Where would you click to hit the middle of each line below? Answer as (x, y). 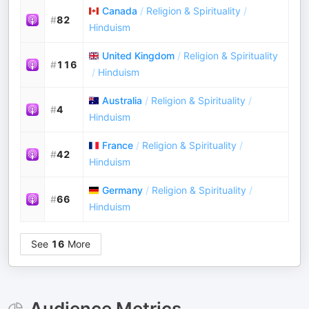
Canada (120, 11)
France (118, 145)
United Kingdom (138, 56)
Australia (122, 100)
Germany (122, 190)
